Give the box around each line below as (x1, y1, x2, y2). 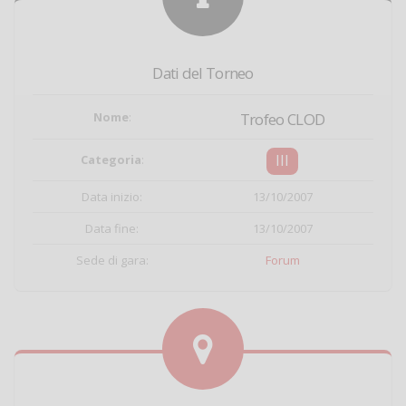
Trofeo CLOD (239, 109, 325, 130)
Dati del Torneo (152, 63, 254, 83)
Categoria (80, 151, 141, 168)
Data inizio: (82, 188, 142, 205)
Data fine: (85, 220, 139, 237)
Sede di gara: (75, 252, 149, 268)
